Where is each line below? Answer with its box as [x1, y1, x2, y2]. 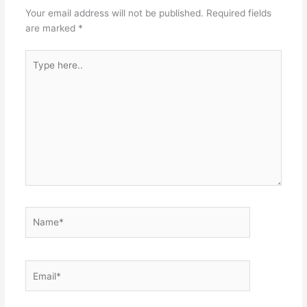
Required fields [206, 8, 271, 19]
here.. [24, 66, 50, 77]
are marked [25, 23, 78, 34]
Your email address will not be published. [25, 8, 204, 19]
